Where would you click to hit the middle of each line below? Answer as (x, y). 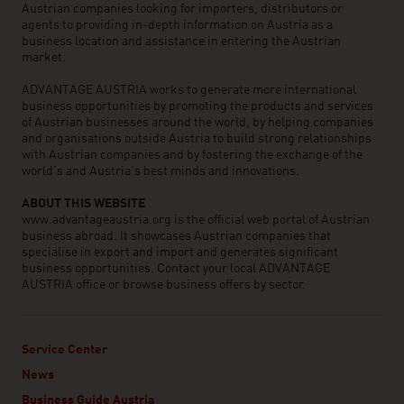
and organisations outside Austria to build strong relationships (197, 139)
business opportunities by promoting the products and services (197, 106)
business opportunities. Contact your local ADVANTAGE (176, 269)
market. (44, 58)
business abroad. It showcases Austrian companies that (176, 236)
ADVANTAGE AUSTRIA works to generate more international (189, 90)
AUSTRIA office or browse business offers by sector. (164, 285)
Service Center (64, 350)
